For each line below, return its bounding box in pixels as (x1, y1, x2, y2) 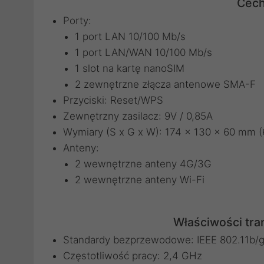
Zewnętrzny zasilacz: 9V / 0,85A (63, 110, 213, 122)
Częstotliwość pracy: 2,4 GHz (63, 250, 202, 262)
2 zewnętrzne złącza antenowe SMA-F (75, 78, 256, 90)
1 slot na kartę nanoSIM (75, 62, 184, 74)
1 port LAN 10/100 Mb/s (75, 31, 186, 42)
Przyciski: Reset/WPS (63, 94, 163, 106)
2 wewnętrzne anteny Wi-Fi (75, 174, 204, 186)
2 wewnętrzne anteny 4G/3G (75, 158, 212, 170)
